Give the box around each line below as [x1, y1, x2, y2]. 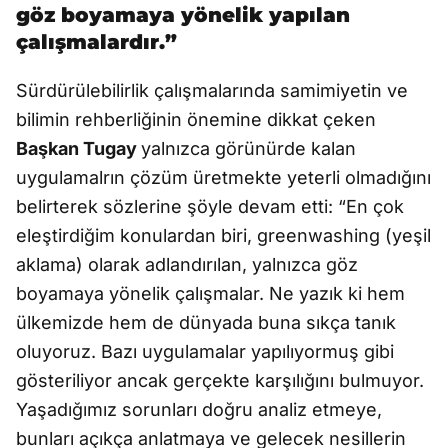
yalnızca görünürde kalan [141, 138, 356, 159]
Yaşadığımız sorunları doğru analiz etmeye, [16, 399, 382, 420]
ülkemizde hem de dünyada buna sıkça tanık [16, 312, 396, 333]
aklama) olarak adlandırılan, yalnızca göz [16, 254, 358, 275]
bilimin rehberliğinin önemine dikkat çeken [16, 109, 376, 130]
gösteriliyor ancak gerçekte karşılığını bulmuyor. [16, 370, 424, 391]
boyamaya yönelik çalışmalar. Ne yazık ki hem [16, 283, 405, 304]
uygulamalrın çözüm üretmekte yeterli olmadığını [16, 167, 431, 188]
